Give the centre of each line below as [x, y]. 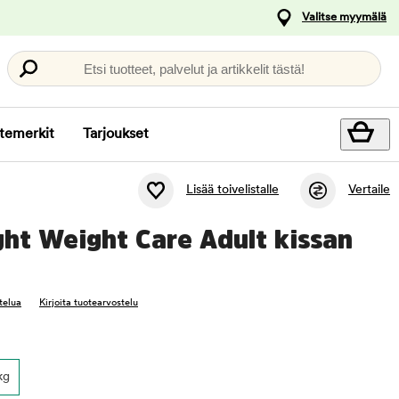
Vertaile [369, 191]
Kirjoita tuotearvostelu [89, 303]
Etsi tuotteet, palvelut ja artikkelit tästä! [194, 69]
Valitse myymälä [344, 17]
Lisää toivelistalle [232, 191]
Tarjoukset [116, 134]
